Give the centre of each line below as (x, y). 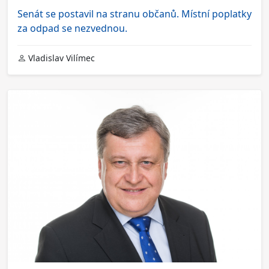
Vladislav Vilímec (60, 58)
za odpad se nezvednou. (72, 29)
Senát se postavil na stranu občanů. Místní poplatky (134, 14)
